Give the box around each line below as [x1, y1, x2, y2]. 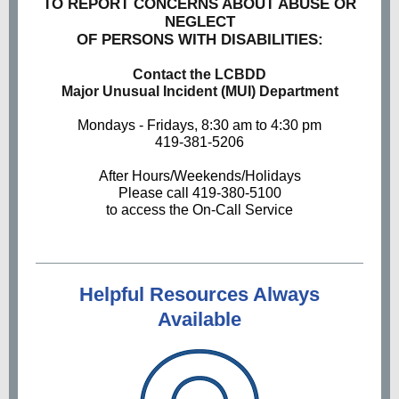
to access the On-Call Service [106, 202, 293, 217]
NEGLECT [164, 13, 235, 30]
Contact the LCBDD [133, 67, 266, 82]
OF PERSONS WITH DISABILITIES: [76, 31, 323, 48]
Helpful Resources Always [79, 283, 320, 305]
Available [158, 308, 241, 330]
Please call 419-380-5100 [118, 185, 281, 200]
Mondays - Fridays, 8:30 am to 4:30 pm [77, 118, 322, 133]
